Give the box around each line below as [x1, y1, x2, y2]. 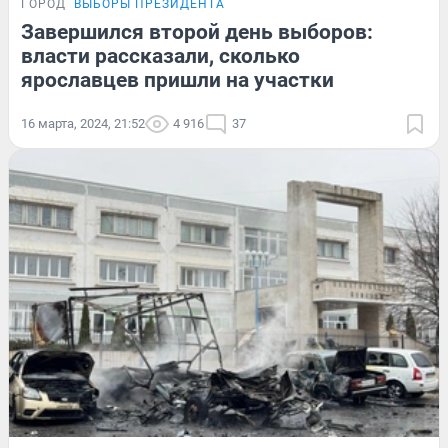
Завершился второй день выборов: [21, 20, 373, 45]
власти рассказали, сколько [21, 44, 300, 69]
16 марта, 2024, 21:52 [21, 116, 145, 132]
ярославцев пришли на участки [21, 68, 334, 93]
